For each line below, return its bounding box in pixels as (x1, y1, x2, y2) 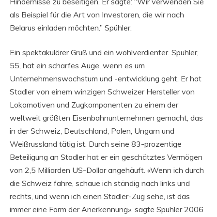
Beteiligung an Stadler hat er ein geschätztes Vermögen (10, 152, 202, 162)
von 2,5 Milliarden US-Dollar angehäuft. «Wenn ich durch (10, 165, 204, 175)
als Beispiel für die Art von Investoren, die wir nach (10, 9, 184, 19)
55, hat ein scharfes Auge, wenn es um (10, 60, 145, 70)
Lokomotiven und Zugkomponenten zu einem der (10, 99, 178, 109)
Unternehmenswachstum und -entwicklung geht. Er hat (10, 73, 201, 83)
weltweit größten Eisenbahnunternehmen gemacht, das (10, 112, 203, 123)
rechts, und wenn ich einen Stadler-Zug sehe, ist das (10, 191, 190, 201)
